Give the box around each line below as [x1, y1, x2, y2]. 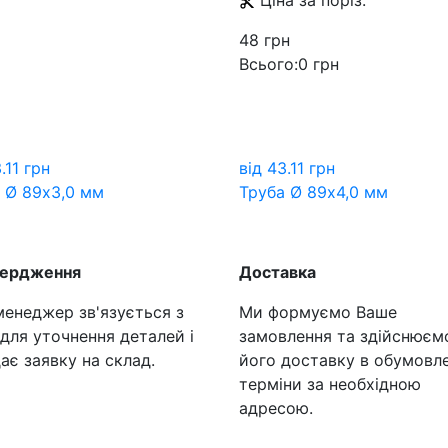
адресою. [239, 398, 313, 418]
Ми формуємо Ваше [239, 302, 397, 322]
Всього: [239, 54, 298, 74]
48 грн [239, 30, 290, 50]
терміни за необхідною [239, 374, 421, 394]
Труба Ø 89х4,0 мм [239, 182, 388, 202]
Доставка [239, 262, 316, 282]
